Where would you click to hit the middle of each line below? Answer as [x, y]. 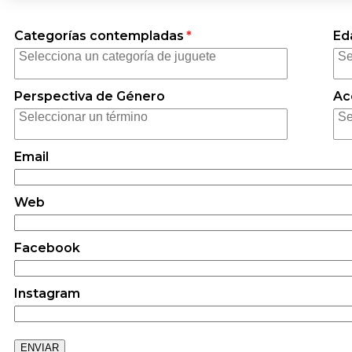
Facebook [47, 248]
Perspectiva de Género [90, 96]
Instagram [47, 293]
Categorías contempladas [99, 36]
